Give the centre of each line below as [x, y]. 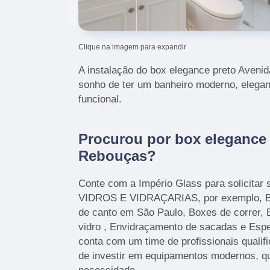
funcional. [100, 99]
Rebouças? [117, 155]
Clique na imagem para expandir [132, 47]
